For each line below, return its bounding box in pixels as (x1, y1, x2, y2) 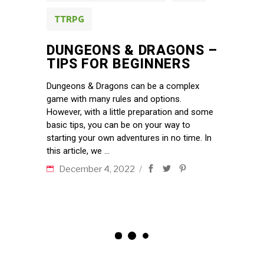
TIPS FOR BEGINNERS (47, 55, 190, 72)
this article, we (47, 145, 104, 156)
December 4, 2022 (59, 163, 137, 174)
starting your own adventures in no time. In (47, 132, 212, 143)
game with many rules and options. (47, 93, 181, 104)
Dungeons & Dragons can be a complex (47, 80, 199, 91)
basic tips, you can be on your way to (47, 119, 190, 130)
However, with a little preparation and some (47, 106, 213, 117)
